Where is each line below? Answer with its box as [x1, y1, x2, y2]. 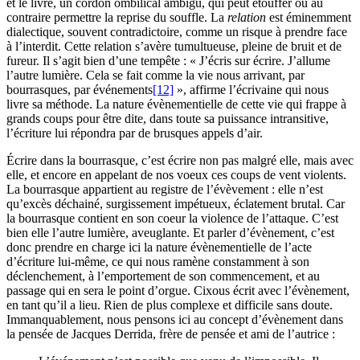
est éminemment [266, 10, 351, 25]
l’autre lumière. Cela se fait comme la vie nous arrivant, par [6, 68, 305, 83]
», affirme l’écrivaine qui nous [174, 83, 329, 97]
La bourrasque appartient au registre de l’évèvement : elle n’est [6, 182, 323, 197]
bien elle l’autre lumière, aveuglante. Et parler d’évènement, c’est [6, 226, 334, 240]
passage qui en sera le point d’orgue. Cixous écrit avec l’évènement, [6, 284, 350, 298]
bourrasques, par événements [6, 83, 153, 97]
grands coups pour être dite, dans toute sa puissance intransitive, [6, 112, 329, 126]
